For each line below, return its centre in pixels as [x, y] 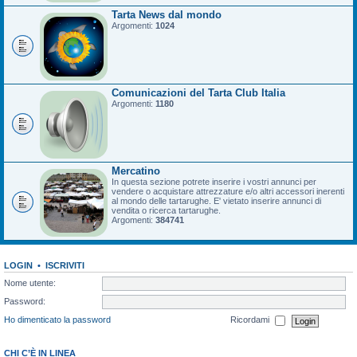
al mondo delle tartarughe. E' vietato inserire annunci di [216, 201]
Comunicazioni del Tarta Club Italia [198, 93]
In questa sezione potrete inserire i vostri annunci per [214, 182]
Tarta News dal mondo [167, 15]
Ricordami [251, 320]
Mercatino [136, 171]
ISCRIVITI [65, 265]
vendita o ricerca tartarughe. [166, 210]
